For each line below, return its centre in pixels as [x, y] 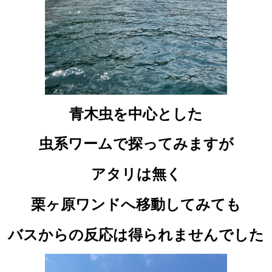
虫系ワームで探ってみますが [136, 144]
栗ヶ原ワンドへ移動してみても [136, 204]
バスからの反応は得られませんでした [136, 234]
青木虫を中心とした [136, 114]
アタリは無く [136, 174]
